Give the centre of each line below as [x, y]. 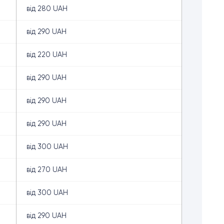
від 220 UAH [47, 54]
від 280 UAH [47, 8]
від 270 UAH [47, 169]
